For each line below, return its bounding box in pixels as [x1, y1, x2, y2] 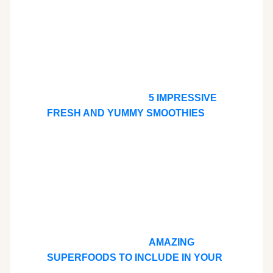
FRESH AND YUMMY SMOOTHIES [46, 107, 205, 118]
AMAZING [148, 236, 194, 247]
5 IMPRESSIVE [148, 92, 217, 103]
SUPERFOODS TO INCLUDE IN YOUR [46, 252, 222, 263]
